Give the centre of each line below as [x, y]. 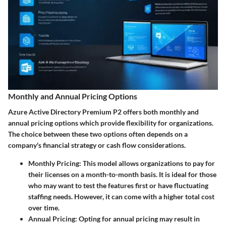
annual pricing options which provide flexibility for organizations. [111, 123]
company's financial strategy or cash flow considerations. [97, 145]
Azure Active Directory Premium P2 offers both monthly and [103, 112]
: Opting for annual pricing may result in [137, 219]
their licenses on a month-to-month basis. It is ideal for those [122, 174]
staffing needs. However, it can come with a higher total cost [121, 196]
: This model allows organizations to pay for [147, 163]
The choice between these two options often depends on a [98, 134]
